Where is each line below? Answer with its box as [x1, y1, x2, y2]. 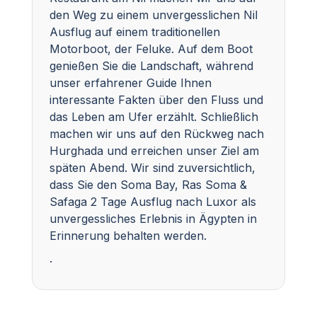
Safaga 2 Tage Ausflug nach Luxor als [50, 194, 256, 209]
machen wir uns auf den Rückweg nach [50, 126, 264, 141]
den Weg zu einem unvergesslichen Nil [50, 7, 258, 22]
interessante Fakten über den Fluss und [50, 92, 263, 107]
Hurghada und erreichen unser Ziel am [50, 143, 259, 158]
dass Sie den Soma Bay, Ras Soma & [50, 177, 247, 192]
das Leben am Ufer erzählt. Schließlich [50, 109, 258, 124]
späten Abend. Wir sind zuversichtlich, [50, 160, 255, 175]
